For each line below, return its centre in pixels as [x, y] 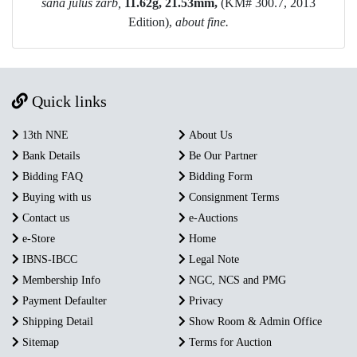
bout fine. [205, 22]
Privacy [204, 300]
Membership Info [60, 280]
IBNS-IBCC [48, 259]
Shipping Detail [56, 321]
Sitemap [39, 342]
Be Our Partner [222, 155]
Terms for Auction [229, 342]
